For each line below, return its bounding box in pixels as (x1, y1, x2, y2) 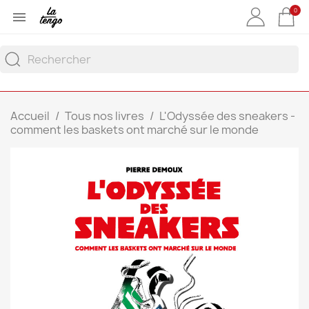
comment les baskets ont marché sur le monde (10, 122, 259, 137)
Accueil (10, 108, 50, 123)
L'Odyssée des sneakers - (159, 108, 295, 123)
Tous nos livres (65, 108, 144, 123)
